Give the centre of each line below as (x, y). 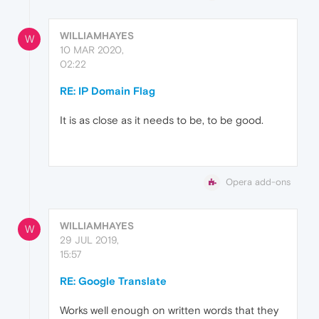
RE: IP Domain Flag (108, 90)
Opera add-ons (258, 182)
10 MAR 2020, (92, 49)
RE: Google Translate (113, 281)
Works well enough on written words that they (169, 310)
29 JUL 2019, (89, 240)
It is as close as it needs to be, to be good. (162, 120)
